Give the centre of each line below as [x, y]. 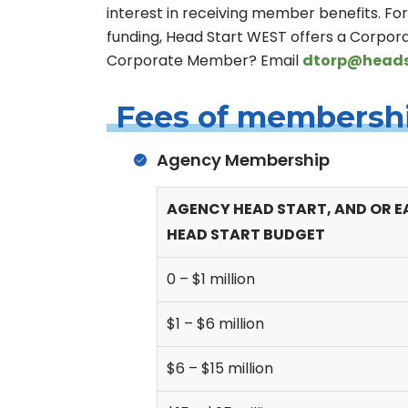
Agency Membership [243, 160]
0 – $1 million [211, 279]
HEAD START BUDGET [246, 235]
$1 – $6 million [215, 324]
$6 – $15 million [220, 368]
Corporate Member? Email [204, 61]
